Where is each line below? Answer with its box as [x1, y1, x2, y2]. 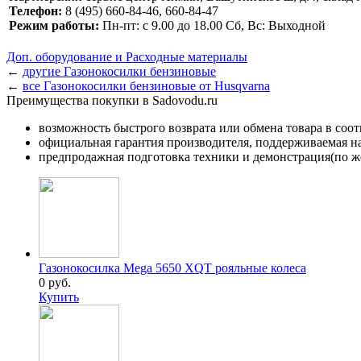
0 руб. [39, 276, 71, 290]
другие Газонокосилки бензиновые [23, 64, 216, 79]
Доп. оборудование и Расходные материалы [6, 50, 247, 64]
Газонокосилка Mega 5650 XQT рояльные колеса [39, 261, 306, 276]
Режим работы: [9, 19, 99, 33]
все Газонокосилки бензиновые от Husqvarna [23, 79, 270, 93]
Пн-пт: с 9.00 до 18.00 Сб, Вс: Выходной [99, 19, 326, 33]
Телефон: [9, 4, 62, 19]
